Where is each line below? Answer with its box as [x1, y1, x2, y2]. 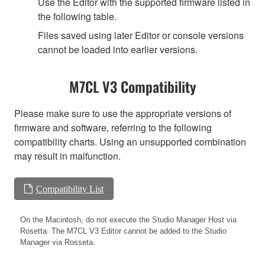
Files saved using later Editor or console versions [38, 28, 244, 42]
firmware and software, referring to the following [14, 120, 212, 134]
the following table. [38, 9, 117, 23]
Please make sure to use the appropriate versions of [14, 106, 231, 120]
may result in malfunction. [14, 148, 121, 163]
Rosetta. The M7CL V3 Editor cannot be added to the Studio [20, 226, 227, 235]
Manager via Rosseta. [20, 237, 95, 247]
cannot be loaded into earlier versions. [38, 42, 198, 56]
